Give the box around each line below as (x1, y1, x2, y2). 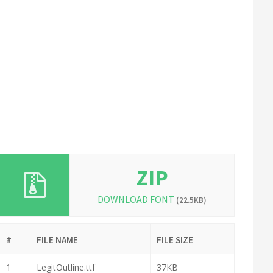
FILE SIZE (157, 234, 194, 246)
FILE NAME (37, 234, 79, 246)
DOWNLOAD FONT (97, 193, 177, 205)
